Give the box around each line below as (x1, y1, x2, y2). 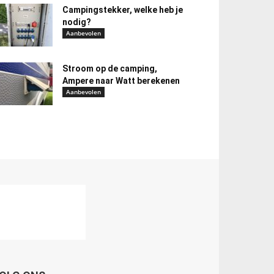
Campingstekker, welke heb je (62, 5, 183, 15)
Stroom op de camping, (62, 64, 157, 73)
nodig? (62, 17, 91, 27)
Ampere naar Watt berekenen (62, 76, 180, 86)
